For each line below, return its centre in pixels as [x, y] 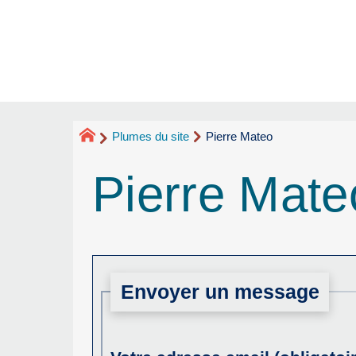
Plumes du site [151, 136]
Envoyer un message [220, 292]
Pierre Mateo [239, 136]
